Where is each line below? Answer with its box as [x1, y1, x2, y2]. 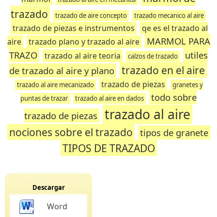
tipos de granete [139, 126, 208, 139]
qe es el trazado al [141, 23, 208, 33]
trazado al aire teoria [45, 50, 121, 61]
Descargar [32, 183, 65, 192]
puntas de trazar [20, 94, 68, 103]
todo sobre [151, 91, 197, 103]
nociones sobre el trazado [9, 125, 133, 139]
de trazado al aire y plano [9, 64, 114, 77]
